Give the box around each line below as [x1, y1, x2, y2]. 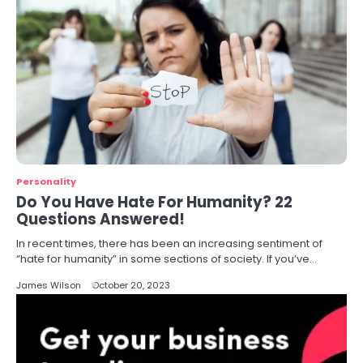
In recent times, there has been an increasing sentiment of [16, 236, 322, 251]
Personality [16, 175, 76, 188]
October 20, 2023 [92, 279, 170, 292]
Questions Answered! [16, 209, 185, 229]
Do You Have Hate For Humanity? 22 [16, 192, 293, 212]
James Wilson [16, 279, 81, 292]
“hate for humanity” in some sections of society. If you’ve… [16, 251, 317, 267]
